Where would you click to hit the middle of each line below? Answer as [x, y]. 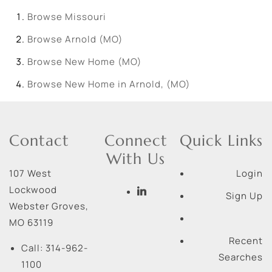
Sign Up [244, 196]
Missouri [86, 17]
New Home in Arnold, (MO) [127, 84]
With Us [136, 159]
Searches [240, 257]
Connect [136, 141]
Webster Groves [47, 206]
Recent [246, 241]
